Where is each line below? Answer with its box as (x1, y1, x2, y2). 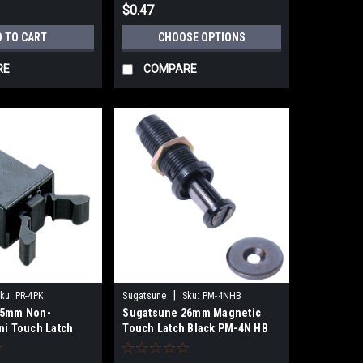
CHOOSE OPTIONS (158, 30, 246, 44)
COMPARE (143, 62, 198, 75)
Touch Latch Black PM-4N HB (122, 321, 268, 335)
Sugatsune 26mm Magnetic (122, 305, 262, 319)
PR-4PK (15, 289, 44, 301)
